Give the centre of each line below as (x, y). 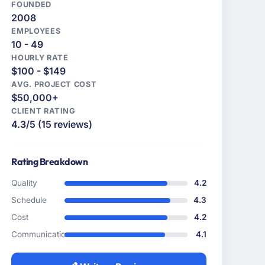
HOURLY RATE (40, 58)
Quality (25, 183)
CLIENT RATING (43, 111)
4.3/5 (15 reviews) (52, 125)
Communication (41, 235)
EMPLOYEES (36, 31)
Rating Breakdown (50, 162)
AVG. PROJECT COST (54, 85)
